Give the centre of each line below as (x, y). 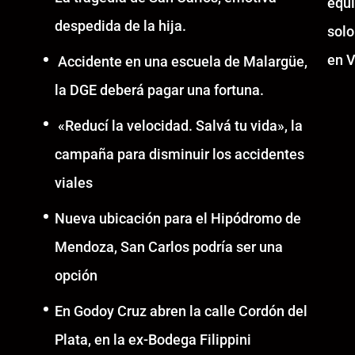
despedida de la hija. (120, 25)
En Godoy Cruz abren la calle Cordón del (181, 311)
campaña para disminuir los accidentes (179, 154)
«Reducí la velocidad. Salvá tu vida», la (178, 125)
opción (76, 275)
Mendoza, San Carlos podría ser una (168, 246)
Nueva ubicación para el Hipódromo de (177, 218)
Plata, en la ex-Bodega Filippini (153, 339)
